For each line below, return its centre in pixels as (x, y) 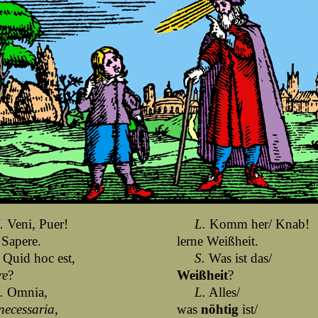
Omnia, (26, 292)
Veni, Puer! (36, 224)
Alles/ (223, 292)
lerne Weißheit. (218, 241)
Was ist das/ (238, 258)
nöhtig (220, 309)
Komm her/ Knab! (258, 224)
